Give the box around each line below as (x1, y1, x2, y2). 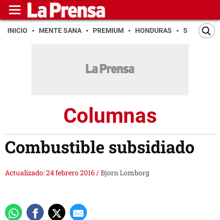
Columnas (63, 103, 157, 128)
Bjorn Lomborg (101, 168, 149, 178)
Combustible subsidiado (5, 136, 194, 158)
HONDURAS (135, 27, 172, 34)
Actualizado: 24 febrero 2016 (5, 168, 96, 178)
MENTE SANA (39, 27, 82, 34)
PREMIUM (93, 27, 124, 34)
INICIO (7, 27, 27, 34)
